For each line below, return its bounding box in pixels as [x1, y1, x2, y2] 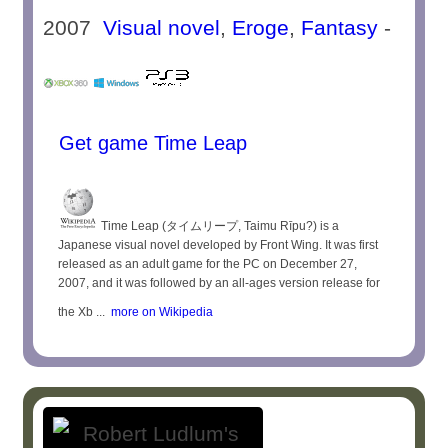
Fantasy [301, 16, 379, 39]
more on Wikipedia [105, 305, 214, 319]
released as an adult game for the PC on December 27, [58, 257, 358, 271]
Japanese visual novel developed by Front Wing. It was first [58, 238, 379, 252]
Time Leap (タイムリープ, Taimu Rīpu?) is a [98, 219, 340, 233]
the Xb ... [58, 305, 106, 319]
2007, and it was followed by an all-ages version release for [58, 276, 381, 290]
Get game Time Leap [53, 132, 248, 154]
